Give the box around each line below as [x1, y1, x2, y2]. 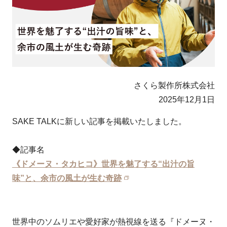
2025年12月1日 [159, 95, 215, 104]
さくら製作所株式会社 [134, 81, 215, 90]
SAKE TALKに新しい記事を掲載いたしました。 [12, 117, 186, 126]
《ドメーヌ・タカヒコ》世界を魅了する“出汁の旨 [12, 159, 195, 168]
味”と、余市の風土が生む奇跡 [12, 173, 122, 182]
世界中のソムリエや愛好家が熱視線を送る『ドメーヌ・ [12, 217, 215, 226]
